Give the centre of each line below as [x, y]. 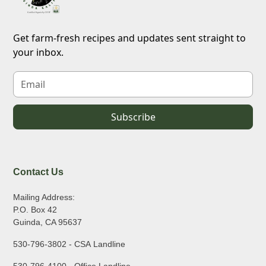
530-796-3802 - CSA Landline [69, 244]
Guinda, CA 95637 [48, 222]
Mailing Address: [44, 197]
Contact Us [39, 172]
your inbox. [39, 53]
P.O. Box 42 [35, 210]
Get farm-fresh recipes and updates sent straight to [130, 38]
